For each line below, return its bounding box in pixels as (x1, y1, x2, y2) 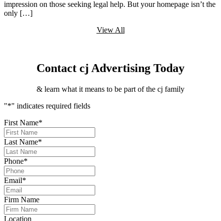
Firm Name (4, 195, 39, 204)
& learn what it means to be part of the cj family (37, 84, 184, 93)
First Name (4, 118, 38, 127)
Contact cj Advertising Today (37, 62, 184, 74)
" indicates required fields (11, 101, 90, 110)
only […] (4, 9, 33, 18)
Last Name (4, 137, 38, 146)
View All (96, 26, 125, 35)
